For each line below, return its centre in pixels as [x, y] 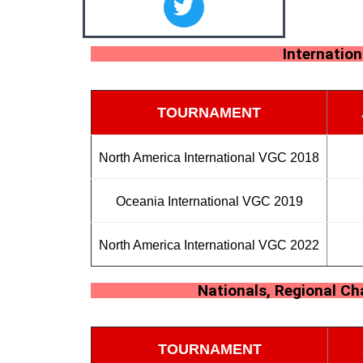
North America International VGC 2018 [209, 157]
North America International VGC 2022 [209, 245]
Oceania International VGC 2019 [209, 201]
